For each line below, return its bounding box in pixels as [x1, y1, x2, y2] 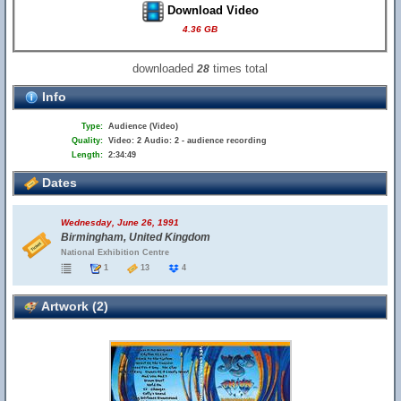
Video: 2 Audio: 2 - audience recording [108, 136, 267, 145]
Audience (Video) [108, 122, 178, 131]
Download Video [163, 4, 259, 18]
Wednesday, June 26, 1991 [61, 218, 179, 227]
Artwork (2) [38, 299, 108, 313]
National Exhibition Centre [61, 248, 169, 257]
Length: [72, 150, 103, 159]
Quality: [72, 136, 103, 145]
